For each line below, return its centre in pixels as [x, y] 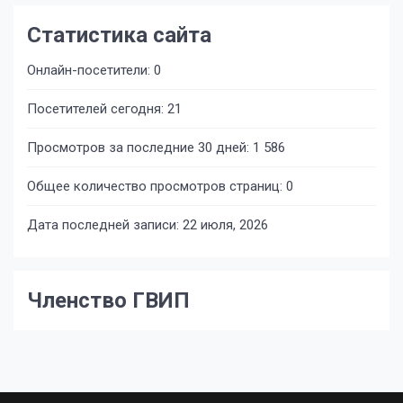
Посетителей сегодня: [97, 109]
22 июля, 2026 [225, 225]
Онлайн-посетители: [90, 70]
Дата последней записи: [105, 225]
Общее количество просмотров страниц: [157, 186]
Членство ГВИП [108, 300]
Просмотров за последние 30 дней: [140, 148]
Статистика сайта [119, 35]
